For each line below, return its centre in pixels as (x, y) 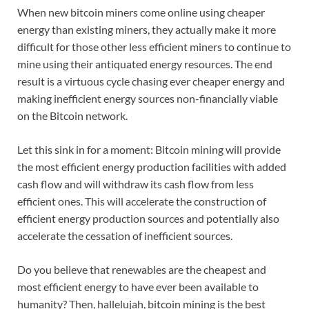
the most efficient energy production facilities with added (152, 167)
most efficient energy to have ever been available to (138, 287)
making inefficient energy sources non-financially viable (148, 99)
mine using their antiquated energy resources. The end (145, 64)
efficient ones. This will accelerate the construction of (142, 201)
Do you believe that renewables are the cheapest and (142, 270)
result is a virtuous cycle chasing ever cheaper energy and (151, 81)
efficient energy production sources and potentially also (148, 219)
